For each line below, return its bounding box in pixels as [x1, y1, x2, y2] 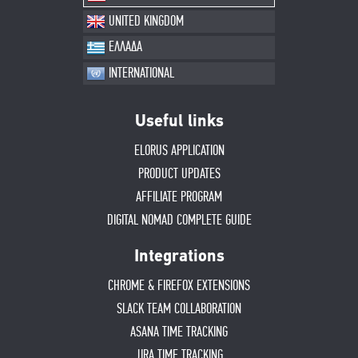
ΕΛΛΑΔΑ [105, 40, 142, 55]
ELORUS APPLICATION [133, 144, 225, 159]
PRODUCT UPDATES [137, 167, 221, 182]
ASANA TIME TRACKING [130, 325, 228, 340]
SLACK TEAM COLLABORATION [117, 302, 241, 317]
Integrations [133, 249, 225, 266]
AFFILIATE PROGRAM [136, 190, 222, 205]
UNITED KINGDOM [105, 14, 184, 29]
